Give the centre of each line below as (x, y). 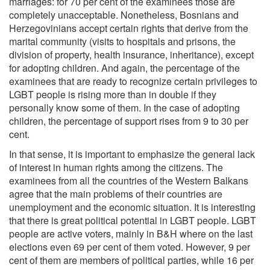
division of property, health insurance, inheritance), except (131, 55)
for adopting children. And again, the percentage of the (124, 68)
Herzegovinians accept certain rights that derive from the (129, 28)
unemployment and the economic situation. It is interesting (132, 207)
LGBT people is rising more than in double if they (113, 95)
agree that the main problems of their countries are (116, 194)
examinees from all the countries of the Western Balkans (129, 181)
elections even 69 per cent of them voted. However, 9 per (130, 247)
